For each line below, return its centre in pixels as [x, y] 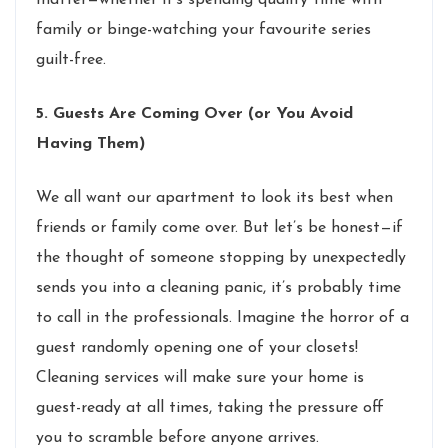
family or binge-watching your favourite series [203, 29]
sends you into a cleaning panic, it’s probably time [218, 287]
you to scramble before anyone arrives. [177, 437]
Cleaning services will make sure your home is [200, 377]
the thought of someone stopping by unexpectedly [221, 257]
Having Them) [90, 143]
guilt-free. [71, 59]
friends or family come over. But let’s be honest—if [219, 227]
